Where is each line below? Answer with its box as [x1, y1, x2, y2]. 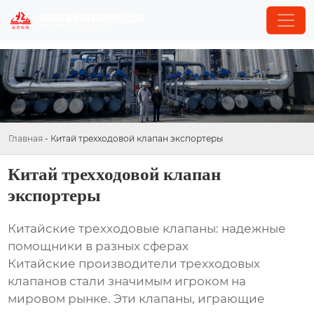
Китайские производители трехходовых [8, 257, 261, 271]
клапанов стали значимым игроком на [8, 274, 247, 289]
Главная [8, 133, 43, 144]
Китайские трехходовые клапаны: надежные [8, 221, 287, 236]
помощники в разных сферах [8, 239, 189, 254]
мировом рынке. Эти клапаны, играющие [8, 292, 266, 306]
